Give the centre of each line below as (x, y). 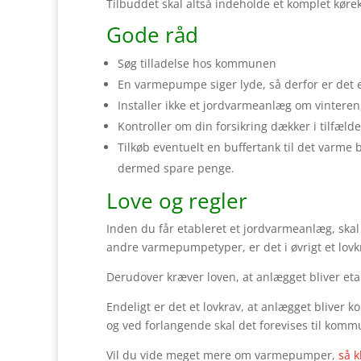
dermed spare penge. (176, 168)
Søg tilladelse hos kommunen (197, 63)
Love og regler (177, 200)
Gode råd (152, 34)
